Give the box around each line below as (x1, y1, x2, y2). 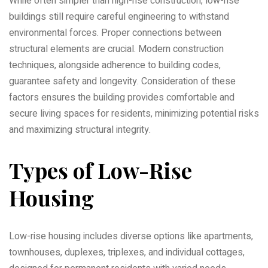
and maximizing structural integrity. (9, 122, 151, 137)
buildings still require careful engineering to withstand (9, 9, 229, 24)
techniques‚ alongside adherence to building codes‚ (9, 57, 221, 72)
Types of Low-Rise (9, 155, 192, 184)
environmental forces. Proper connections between (9, 25, 221, 40)
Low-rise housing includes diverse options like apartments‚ (9, 229, 253, 244)
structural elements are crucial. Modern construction (9, 41, 224, 56)
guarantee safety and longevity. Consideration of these (9, 74, 236, 89)
